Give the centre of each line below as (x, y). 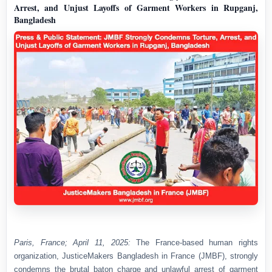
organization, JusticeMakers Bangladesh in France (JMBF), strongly (136, 256)
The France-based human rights (194, 243)
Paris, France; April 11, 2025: (72, 243)
